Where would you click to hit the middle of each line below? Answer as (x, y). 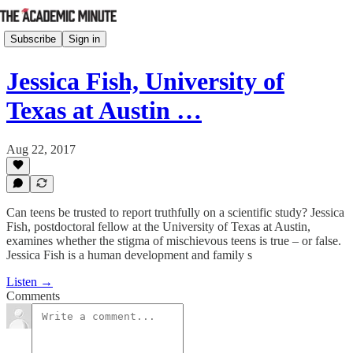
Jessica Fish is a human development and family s (129, 255)
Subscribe (33, 39)
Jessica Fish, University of (145, 82)
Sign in (84, 39)
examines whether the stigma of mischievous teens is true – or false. (174, 241)
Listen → (30, 282)
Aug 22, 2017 (41, 149)
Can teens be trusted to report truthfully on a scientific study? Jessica (175, 212)
